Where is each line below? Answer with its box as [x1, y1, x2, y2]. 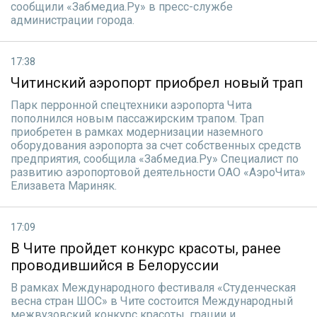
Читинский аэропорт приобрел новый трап [11, 74, 303, 91]
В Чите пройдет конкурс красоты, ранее [11, 240, 281, 257]
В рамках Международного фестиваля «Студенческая [11, 281, 296, 294]
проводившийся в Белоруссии [11, 257, 219, 274]
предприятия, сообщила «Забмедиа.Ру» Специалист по [11, 152, 299, 166]
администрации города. [11, 13, 134, 27]
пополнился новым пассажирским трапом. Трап [11, 112, 264, 125]
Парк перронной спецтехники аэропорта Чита [11, 98, 252, 112]
